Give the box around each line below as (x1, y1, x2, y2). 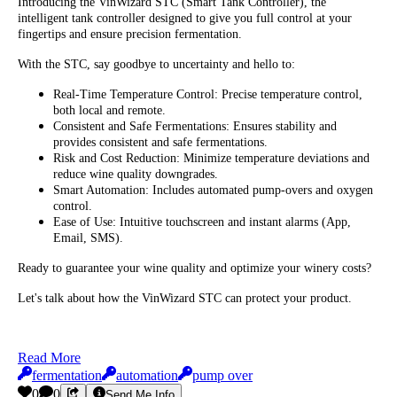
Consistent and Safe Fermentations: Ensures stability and (53, 120, 337, 134)
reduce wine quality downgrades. (53, 167, 218, 182)
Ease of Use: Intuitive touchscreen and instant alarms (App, (53, 215, 351, 230)
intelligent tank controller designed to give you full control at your (18, 12, 352, 26)
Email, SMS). (53, 231, 123, 245)
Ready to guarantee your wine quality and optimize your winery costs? (18, 261, 375, 276)
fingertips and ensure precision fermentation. (18, 27, 242, 42)
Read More (18, 350, 81, 366)
